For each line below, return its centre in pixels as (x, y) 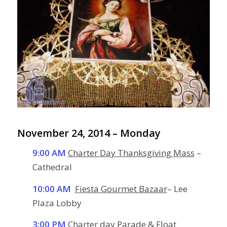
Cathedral (52, 167)
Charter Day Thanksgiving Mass (131, 153)
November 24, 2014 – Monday (89, 133)
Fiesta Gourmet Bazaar (121, 188)
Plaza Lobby (57, 203)
